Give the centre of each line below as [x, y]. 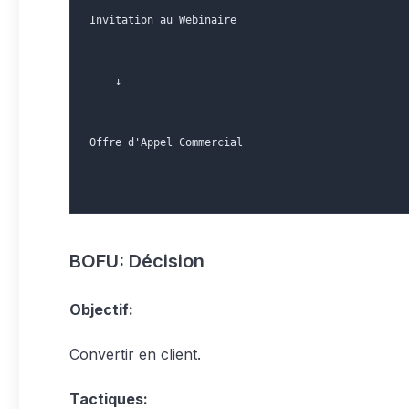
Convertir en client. [135, 354]
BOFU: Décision [137, 261]
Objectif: [101, 309]
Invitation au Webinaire [163, 20]
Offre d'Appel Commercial [166, 142]
